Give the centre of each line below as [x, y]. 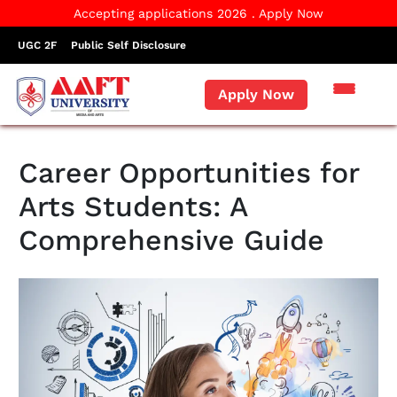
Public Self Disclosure [128, 45]
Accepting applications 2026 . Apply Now [198, 13]
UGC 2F [37, 45]
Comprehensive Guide [171, 240]
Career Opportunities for [189, 173]
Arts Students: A [133, 206]
